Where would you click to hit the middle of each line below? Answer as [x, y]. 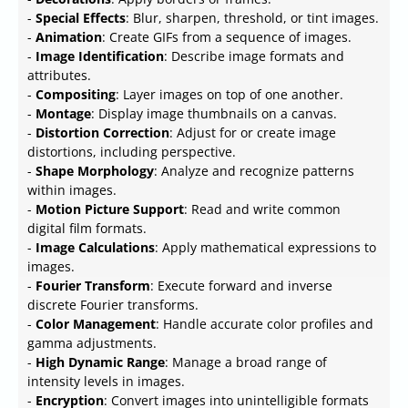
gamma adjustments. [92, 343]
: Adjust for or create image [253, 133]
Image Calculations [95, 248]
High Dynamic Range [100, 362]
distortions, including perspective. [132, 152]
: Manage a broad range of [246, 362]
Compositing [76, 95]
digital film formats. [87, 229]
